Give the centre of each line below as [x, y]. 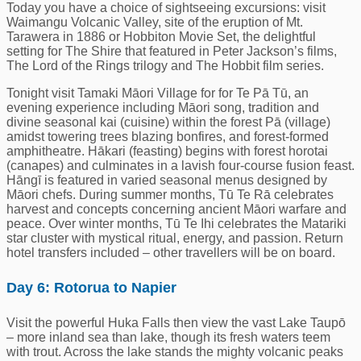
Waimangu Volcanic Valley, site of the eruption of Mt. [155, 23]
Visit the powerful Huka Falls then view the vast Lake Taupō [176, 322]
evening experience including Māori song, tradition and [163, 108]
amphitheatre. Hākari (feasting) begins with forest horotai [167, 151]
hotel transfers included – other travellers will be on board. [171, 253]
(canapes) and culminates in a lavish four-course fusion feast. [180, 166]
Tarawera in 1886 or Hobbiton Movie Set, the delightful [161, 37]
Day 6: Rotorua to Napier [91, 288]
